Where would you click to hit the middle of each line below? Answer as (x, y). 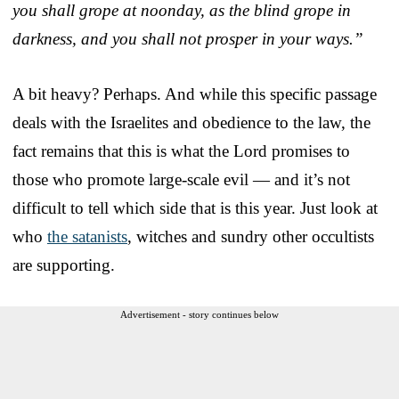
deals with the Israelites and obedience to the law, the (191, 122)
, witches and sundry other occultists (251, 236)
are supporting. (64, 265)
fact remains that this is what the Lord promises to (181, 151)
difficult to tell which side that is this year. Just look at (195, 208)
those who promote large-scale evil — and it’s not (181, 179)
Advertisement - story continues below (199, 314)
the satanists (87, 236)
